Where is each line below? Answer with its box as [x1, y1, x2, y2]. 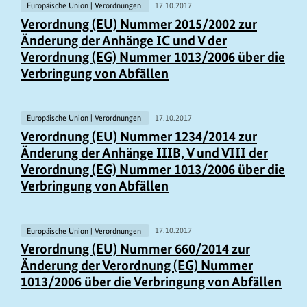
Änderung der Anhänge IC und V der [21, 32, 227, 49]
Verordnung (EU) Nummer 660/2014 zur [21, 241, 250, 258]
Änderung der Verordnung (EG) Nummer [21, 257, 253, 274]
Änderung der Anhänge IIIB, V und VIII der [21, 145, 268, 162]
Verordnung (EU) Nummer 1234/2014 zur [21, 128, 257, 145]
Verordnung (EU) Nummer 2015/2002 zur [21, 16, 257, 33]
